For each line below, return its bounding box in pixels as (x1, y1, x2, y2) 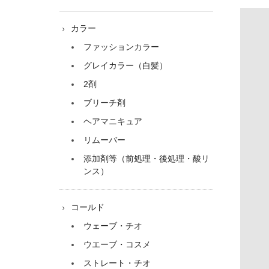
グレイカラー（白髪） (83, 61, 168, 71)
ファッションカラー (83, 42, 159, 52)
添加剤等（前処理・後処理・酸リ (83, 154, 210, 164)
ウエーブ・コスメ (83, 240, 151, 250)
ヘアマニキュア (83, 116, 142, 127)
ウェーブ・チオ (83, 221, 142, 231)
